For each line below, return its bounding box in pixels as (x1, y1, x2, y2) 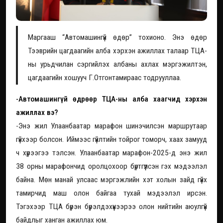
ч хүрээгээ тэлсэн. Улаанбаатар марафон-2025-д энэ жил (16, 148, 207, 157)
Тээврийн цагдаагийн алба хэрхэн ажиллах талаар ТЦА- (28, 46, 207, 55)
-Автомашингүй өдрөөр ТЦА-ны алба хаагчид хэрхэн (16, 94, 207, 104)
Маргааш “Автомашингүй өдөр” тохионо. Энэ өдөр (28, 32, 207, 42)
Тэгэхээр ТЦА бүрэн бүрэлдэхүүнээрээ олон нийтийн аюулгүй (16, 202, 207, 211)
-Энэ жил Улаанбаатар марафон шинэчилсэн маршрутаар (16, 121, 207, 130)
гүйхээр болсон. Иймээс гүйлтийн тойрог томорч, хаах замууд (16, 134, 207, 144)
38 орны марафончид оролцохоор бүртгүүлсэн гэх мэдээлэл (16, 161, 207, 171)
